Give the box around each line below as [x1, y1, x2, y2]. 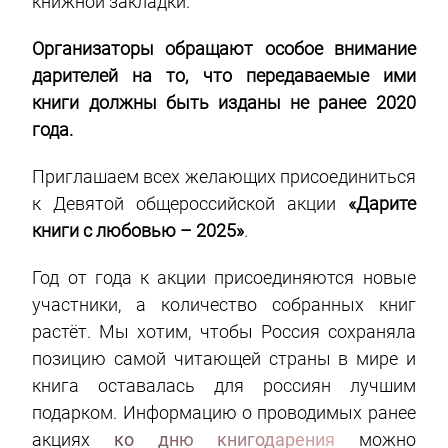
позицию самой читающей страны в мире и [32, 348, 416, 370]
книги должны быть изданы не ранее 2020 [32, 92, 416, 114]
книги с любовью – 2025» [32, 220, 245, 242]
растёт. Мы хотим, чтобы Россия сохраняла [32, 321, 416, 343]
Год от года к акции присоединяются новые [32, 267, 416, 289]
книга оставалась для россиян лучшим [32, 375, 416, 397]
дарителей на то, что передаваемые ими [32, 65, 416, 87]
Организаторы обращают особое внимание [32, 38, 416, 60]
